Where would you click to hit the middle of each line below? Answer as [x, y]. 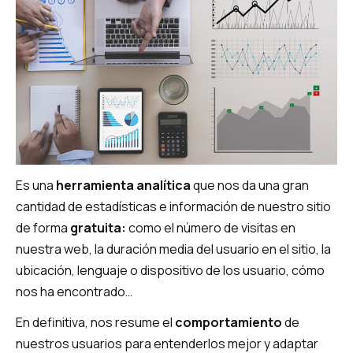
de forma [43, 227]
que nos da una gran [250, 185]
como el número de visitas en [211, 227]
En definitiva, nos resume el [95, 323]
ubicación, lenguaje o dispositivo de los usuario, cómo [170, 270]
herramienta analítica [123, 185]
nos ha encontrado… [74, 291]
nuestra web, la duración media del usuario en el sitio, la [173, 249]
